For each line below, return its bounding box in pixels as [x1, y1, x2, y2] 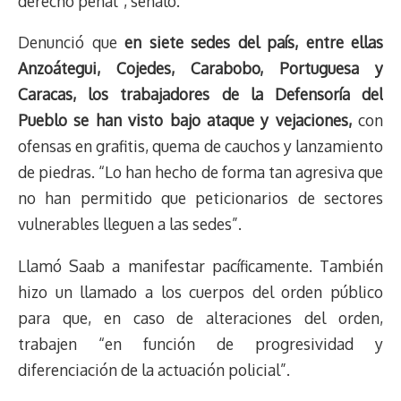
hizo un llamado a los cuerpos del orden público [18, 281, 383, 302]
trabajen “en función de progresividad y [18, 333, 383, 354]
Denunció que [18, 32, 124, 53]
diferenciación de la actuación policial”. [18, 359, 290, 380]
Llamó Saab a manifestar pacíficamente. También [18, 255, 383, 276]
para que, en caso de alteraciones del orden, [18, 307, 383, 328]
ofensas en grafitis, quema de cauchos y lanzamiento [18, 136, 383, 157]
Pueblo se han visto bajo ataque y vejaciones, [18, 110, 352, 131]
